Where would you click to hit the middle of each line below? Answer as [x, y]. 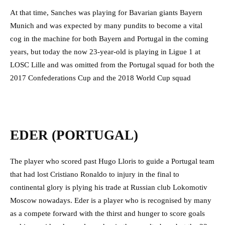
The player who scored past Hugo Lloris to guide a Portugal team [112, 161]
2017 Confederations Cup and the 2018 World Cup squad [100, 78]
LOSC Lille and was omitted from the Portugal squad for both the [112, 65]
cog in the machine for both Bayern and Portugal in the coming [109, 39]
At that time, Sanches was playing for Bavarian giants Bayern [106, 13]
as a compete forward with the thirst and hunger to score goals [107, 214]
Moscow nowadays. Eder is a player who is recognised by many [111, 201]
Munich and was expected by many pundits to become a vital [106, 26]
